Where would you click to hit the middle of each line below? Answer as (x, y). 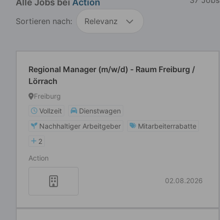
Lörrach (43, 81)
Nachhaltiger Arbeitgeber (80, 126)
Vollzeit (51, 111)
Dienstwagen (100, 111)
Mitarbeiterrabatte (167, 126)
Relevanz (101, 21)
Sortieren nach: (44, 21)
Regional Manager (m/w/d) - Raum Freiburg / (112, 69)
